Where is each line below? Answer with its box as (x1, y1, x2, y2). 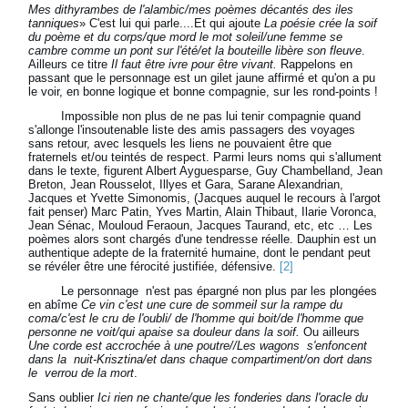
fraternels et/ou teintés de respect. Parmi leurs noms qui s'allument (28, 150, 382, 165)
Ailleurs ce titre (28, 57, 112, 72)
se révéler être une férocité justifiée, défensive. (28, 260, 280, 274)
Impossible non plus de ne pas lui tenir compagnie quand (28, 109, 362, 124)
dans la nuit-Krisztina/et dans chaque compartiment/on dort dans (28, 352, 373, 367)
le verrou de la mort (28, 366, 135, 381)
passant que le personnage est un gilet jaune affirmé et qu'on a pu (28, 71, 376, 86)
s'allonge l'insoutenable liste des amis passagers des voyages (28, 123, 356, 138)
